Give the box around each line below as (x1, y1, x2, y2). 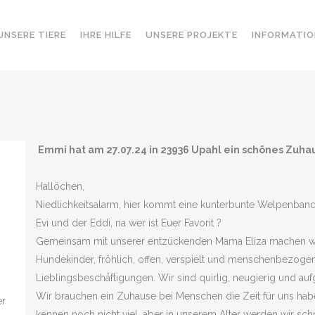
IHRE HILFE (80, 30, 131, 40)
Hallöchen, (35, 181, 84, 192)
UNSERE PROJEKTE (146, 30, 238, 40)
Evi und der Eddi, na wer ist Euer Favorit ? (35, 217, 221, 229)
